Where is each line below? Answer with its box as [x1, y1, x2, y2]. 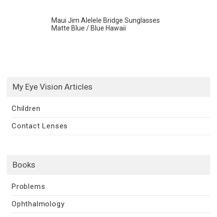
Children [12, 104, 41, 113]
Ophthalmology [12, 200, 65, 209]
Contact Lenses [12, 122, 68, 131]
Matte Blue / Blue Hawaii [51, 24, 126, 32]
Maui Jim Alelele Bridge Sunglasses [51, 16, 160, 25]
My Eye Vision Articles [13, 82, 93, 92]
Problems [12, 182, 46, 191]
